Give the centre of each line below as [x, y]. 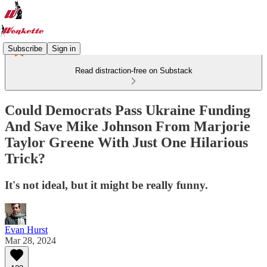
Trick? [25, 158]
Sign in [64, 48]
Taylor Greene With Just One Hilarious [126, 142]
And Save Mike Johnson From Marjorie [128, 126]
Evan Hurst [26, 229]
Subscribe [25, 48]
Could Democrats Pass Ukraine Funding [128, 110]
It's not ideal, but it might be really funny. [106, 185]
